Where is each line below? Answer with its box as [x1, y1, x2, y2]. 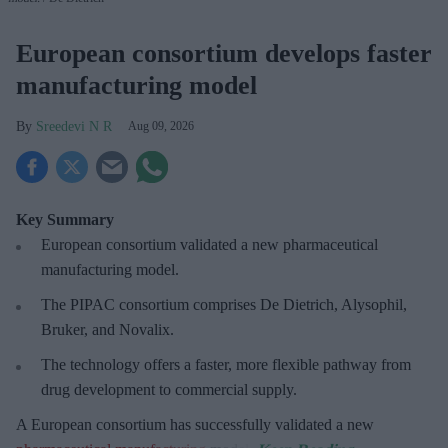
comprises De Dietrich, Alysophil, [193, 295, 407, 313]
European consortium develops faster [16, 38, 432, 68]
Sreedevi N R [36, 118, 112, 134]
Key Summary [16, 210, 114, 228]
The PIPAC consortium [41, 295, 193, 313]
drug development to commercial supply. [41, 380, 297, 398]
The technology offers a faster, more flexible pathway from [41, 355, 411, 373]
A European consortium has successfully [16, 415, 275, 433]
